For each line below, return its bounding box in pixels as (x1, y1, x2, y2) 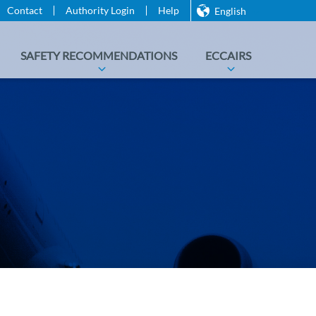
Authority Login (66, 4, 135, 16)
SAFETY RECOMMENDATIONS (20, 48, 177, 62)
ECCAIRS (205, 48, 251, 62)
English (214, 5, 246, 17)
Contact (7, 4, 42, 16)
